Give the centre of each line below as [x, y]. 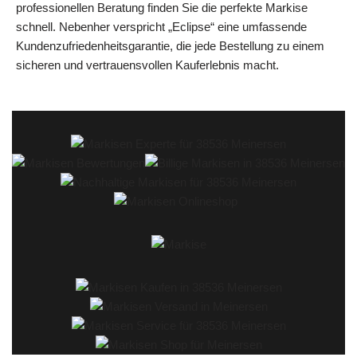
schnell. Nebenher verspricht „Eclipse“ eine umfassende [161, 26]
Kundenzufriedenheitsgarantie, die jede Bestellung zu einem [170, 45]
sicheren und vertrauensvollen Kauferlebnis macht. [147, 65]
